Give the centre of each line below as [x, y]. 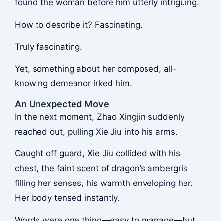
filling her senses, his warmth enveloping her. [104, 183]
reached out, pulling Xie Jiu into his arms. [96, 131]
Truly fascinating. [48, 47]
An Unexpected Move [62, 103]
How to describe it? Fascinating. [78, 24]
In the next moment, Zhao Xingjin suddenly [99, 117]
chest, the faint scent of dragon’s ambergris [101, 168]
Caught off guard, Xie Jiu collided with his [97, 154]
